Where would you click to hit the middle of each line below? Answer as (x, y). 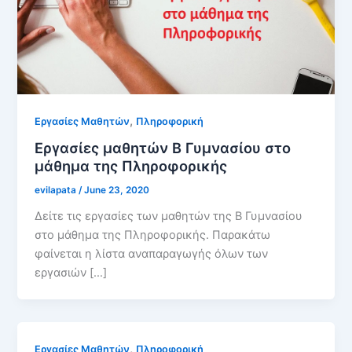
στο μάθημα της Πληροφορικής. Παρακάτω (153, 235)
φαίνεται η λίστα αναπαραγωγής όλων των (152, 254)
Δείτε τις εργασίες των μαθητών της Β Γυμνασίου (169, 216)
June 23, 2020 (117, 191)
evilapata (57, 191)
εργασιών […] (71, 273)
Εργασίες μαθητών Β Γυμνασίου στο (163, 148)
